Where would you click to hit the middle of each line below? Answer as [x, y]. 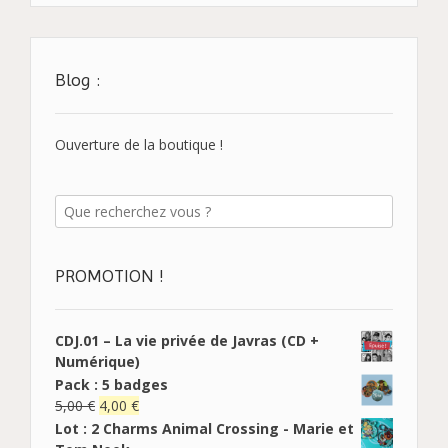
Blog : [77, 79]
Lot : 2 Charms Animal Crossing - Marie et [204, 428]
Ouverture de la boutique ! [139, 144]
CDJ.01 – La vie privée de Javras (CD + [187, 340]
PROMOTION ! [109, 275]
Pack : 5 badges [111, 384]
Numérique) [97, 361]
